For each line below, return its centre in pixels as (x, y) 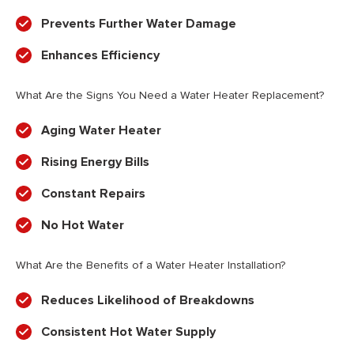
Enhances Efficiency (100, 56)
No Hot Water (83, 226)
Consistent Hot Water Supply (128, 332)
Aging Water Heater (101, 131)
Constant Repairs (93, 194)
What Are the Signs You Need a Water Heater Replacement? (170, 96)
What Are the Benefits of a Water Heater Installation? (151, 265)
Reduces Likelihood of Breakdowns (148, 301)
